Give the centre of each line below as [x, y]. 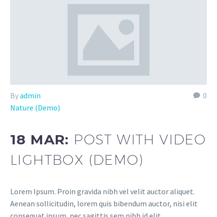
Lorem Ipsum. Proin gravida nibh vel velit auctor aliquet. [102, 191]
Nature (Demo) [35, 108]
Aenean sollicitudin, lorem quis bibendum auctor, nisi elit [104, 203]
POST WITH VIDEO [140, 139]
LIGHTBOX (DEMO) [77, 160]
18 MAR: [42, 139]
